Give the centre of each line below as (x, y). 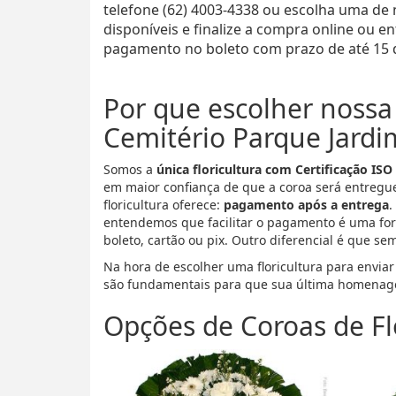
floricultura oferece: (164, 205)
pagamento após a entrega (306, 205)
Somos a (130, 169)
